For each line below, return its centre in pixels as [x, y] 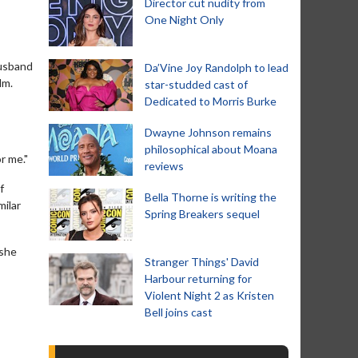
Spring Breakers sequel [202, 214]
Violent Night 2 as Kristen [209, 295]
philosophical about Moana [211, 149]
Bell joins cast [179, 312]
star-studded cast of [196, 84]
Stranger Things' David [202, 262]
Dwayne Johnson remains [208, 132]
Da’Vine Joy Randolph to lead [217, 68]
